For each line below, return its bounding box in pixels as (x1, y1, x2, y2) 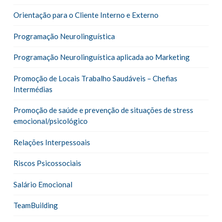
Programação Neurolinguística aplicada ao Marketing (13, 53, 190, 62)
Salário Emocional (13, 179, 72, 189)
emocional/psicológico (13, 116, 88, 126)
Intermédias (13, 84, 53, 94)
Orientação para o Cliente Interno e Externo (13, 10, 159, 20)
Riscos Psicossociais (13, 159, 81, 168)
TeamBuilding (13, 201, 58, 210)
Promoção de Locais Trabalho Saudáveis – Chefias (13, 73, 177, 83)
